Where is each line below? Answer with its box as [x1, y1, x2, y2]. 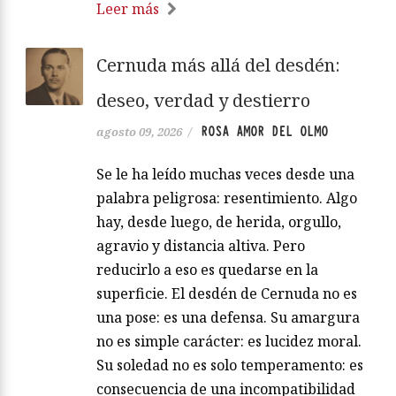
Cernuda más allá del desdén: [96, 52, 340, 77]
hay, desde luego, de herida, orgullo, [96, 211, 341, 232]
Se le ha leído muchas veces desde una [96, 164, 354, 184]
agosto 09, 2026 [96, 123, 182, 140]
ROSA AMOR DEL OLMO [201, 122, 328, 141]
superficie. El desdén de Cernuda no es [96, 283, 357, 303]
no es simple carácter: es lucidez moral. [96, 331, 362, 351]
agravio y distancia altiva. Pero [96, 235, 305, 255]
